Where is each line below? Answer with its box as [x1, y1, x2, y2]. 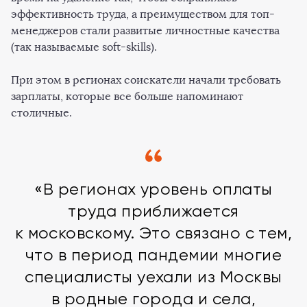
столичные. [11, 106, 75, 119]
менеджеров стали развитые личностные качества [11, 24, 280, 37]
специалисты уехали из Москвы [25, 267, 282, 286]
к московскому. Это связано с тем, [14, 223, 293, 243]
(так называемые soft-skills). [11, 40, 160, 53]
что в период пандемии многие [25, 245, 282, 265]
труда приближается [68, 201, 239, 221]
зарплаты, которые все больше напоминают [11, 90, 243, 103]
